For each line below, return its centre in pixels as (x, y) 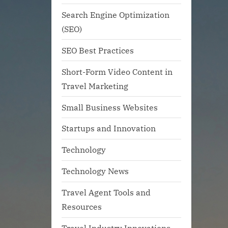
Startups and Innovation (109, 128)
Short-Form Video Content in (117, 71)
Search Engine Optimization (116, 14)
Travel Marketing (95, 85)
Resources (82, 207)
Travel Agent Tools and (106, 192)
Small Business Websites (110, 107)
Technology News (95, 171)
